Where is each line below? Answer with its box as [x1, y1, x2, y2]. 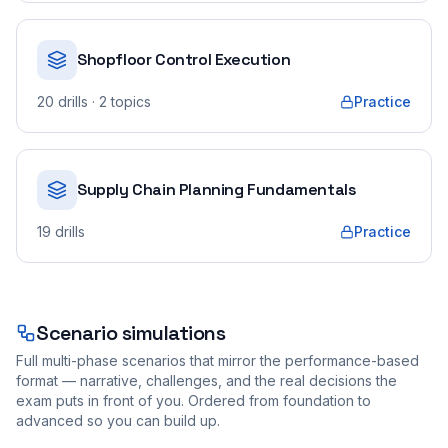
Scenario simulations [36, 320, 225, 346]
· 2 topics [88, 93, 151, 110]
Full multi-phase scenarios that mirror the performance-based [16, 352, 419, 369]
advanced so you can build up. [16, 412, 220, 429]
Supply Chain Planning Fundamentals [77, 179, 357, 200]
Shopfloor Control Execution [77, 49, 291, 70]
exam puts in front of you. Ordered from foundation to [16, 392, 371, 409]
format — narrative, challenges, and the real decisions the [16, 372, 397, 389]
